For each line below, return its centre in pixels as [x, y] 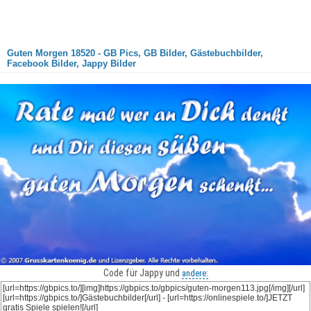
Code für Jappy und [142, 273]
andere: [195, 274]
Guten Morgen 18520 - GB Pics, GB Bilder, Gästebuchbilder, [135, 53]
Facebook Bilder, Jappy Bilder [72, 64]
